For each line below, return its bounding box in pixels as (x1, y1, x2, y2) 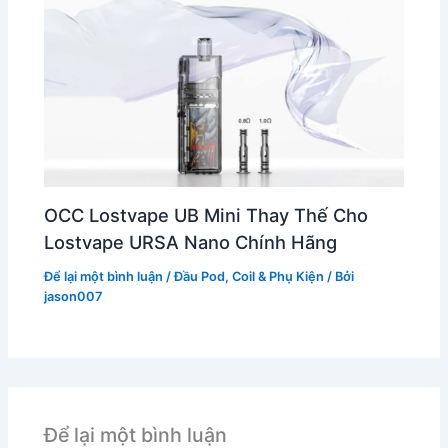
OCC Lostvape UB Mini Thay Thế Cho (44, 203, 369, 226)
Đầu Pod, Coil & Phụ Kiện (174, 268, 325, 284)
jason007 (44, 288, 103, 304)
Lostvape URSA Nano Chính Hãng (44, 230, 338, 253)
